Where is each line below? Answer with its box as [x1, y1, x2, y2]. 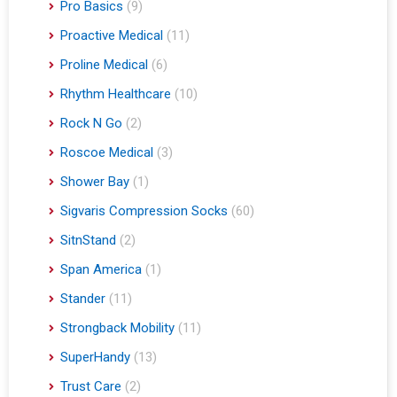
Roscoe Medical [60, 148, 153, 165]
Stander [60, 294, 105, 311]
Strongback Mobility [60, 323, 175, 340]
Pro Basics [60, 2, 123, 19]
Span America [60, 265, 142, 282]
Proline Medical [60, 60, 148, 77]
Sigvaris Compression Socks [60, 206, 228, 223]
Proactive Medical [60, 31, 163, 48]
